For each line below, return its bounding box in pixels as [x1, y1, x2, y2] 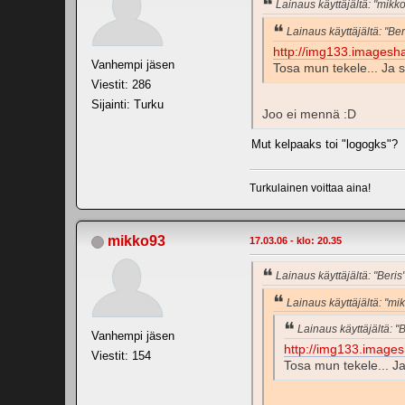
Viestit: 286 [91, 78, 151, 92]
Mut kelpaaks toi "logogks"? [251, 137, 398, 151]
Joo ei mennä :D [262, 107, 356, 121]
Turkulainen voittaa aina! [250, 181, 371, 194]
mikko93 [108, 232, 165, 249]
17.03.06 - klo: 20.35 [250, 234, 342, 246]
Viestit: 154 [91, 348, 151, 363]
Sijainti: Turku [91, 98, 164, 112]
